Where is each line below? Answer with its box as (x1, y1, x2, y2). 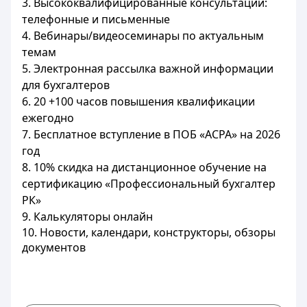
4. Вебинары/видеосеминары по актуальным (22, 28, 264, 43)
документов (22, 240, 86, 255)
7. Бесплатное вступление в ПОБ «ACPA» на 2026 (22, 127, 280, 142)
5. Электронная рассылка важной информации (22, 61, 273, 76)
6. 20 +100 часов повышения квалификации (22, 94, 255, 109)
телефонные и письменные (22, 12, 170, 27)
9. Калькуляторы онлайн (22, 209, 153, 224)
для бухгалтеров (22, 77, 110, 93)
